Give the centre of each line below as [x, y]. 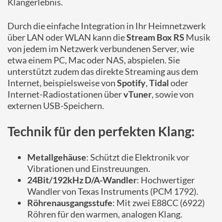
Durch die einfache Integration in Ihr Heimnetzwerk [107, 26]
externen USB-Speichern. [56, 106]
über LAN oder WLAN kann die [67, 37]
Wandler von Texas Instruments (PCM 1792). [113, 191]
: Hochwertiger [166, 180]
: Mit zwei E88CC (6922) [159, 203]
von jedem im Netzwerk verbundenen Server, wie [101, 49]
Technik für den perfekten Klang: [101, 131]
